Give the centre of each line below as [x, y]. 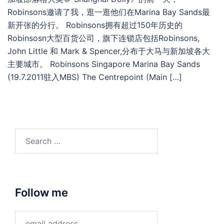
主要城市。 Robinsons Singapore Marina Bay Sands [104, 64]
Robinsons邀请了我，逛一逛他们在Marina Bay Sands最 [109, 12]
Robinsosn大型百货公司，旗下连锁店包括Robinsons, [103, 38]
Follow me [41, 192]
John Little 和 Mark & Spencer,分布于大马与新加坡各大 [109, 51]
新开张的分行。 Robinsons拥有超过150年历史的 [95, 25]
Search [27, 134]
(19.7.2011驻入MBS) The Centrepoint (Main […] [95, 77]
